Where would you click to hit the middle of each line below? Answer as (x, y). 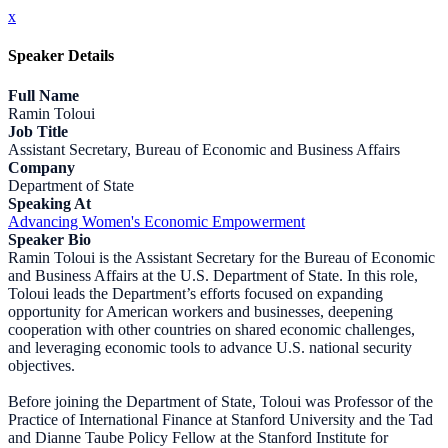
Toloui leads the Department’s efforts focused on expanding (195, 293)
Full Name (43, 95)
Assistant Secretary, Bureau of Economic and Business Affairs (204, 149)
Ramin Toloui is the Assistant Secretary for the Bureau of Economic (221, 257)
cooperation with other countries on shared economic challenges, (211, 329)
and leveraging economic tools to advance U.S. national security (210, 347)
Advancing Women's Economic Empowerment (156, 221)
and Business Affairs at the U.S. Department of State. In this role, (213, 275)
